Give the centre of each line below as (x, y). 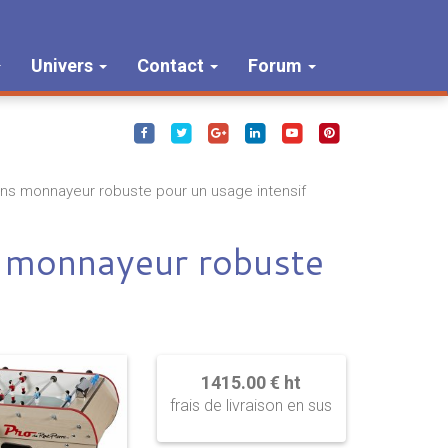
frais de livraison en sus (251, 405)
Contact (172, 65)
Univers (64, 65)
